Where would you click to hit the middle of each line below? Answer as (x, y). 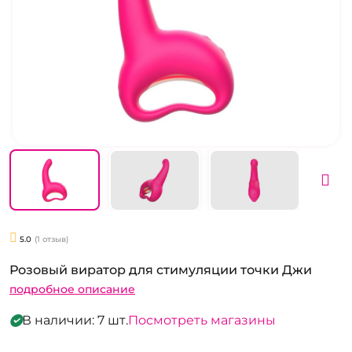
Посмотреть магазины (202, 321)
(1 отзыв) (51, 239)
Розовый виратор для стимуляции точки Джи (161, 270)
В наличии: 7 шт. (75, 321)
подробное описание (72, 290)
